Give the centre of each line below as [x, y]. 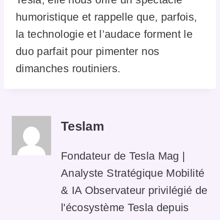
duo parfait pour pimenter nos [88, 51]
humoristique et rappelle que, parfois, [107, 17]
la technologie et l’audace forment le [104, 34]
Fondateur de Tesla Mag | [123, 156]
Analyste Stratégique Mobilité [133, 173]
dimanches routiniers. [68, 68]
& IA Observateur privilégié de [134, 190]
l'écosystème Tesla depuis [125, 207]
